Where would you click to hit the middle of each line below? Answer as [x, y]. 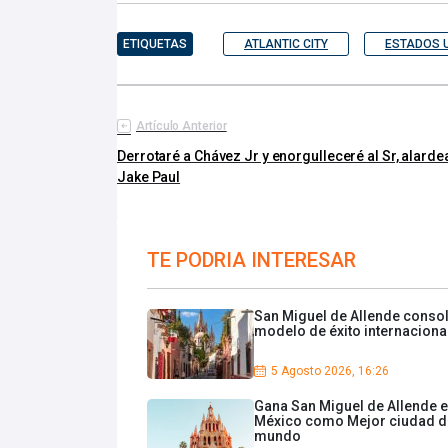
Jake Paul [149, 177]
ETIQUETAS [155, 44]
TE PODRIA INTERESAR [251, 260]
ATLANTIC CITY [286, 44]
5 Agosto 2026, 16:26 [330, 371]
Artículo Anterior [181, 126]
